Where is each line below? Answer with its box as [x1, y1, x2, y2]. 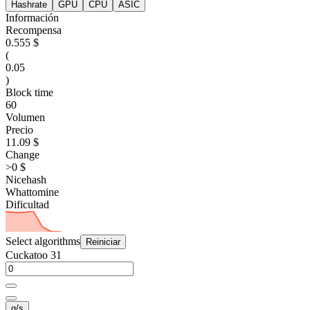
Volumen [6, 111, 45, 123]
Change [6, 148, 39, 161]
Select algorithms [6, 235, 80, 248]
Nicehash [6, 173, 46, 185]
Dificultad [6, 198, 49, 210]
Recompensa [6, 24, 62, 36]
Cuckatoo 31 [6, 249, 62, 262]
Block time [6, 86, 53, 98]
